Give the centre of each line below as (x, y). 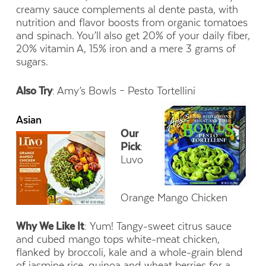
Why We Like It (50, 226)
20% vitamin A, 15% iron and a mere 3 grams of (126, 49)
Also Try (34, 91)
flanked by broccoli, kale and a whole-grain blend (129, 252)
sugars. (32, 62)
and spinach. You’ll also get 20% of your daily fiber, (133, 36)
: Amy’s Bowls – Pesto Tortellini (123, 91)
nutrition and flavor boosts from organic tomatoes (132, 23)
